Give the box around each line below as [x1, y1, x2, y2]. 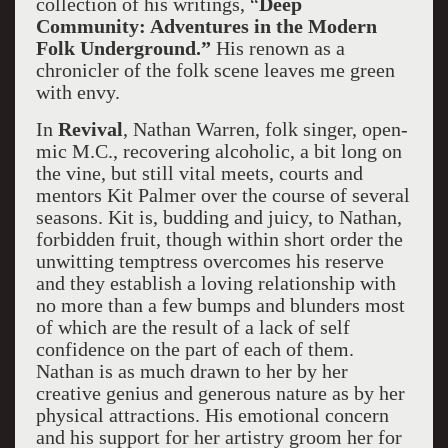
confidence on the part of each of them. [35, 338, 354, 360]
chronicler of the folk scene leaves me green [35, 59, 395, 81]
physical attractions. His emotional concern [35, 404, 389, 426]
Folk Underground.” [35, 37, 216, 59]
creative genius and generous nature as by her [35, 382, 405, 404]
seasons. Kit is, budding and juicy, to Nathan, [35, 206, 402, 228]
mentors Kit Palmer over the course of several [35, 184, 410, 206]
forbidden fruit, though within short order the [35, 228, 403, 250]
